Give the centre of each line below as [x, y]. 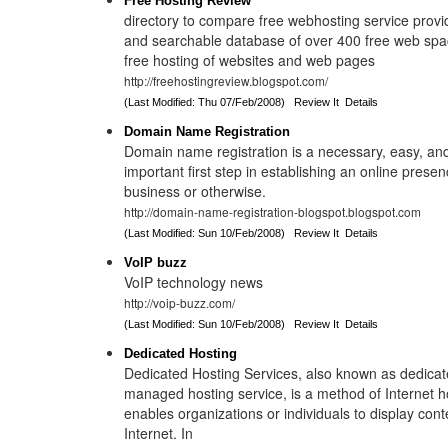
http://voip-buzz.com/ [180, 302]
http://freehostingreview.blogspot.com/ [226, 80]
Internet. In [159, 433]
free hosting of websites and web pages [250, 60]
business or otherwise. [195, 191]
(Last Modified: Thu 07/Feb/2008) [209, 102]
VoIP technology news [194, 282]
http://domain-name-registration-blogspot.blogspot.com [273, 211]
